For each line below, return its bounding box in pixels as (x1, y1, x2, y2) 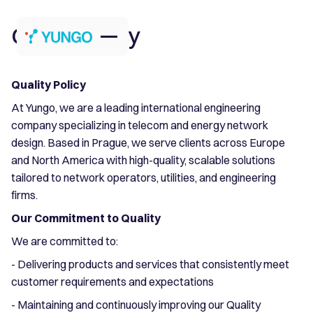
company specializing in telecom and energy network (11, 117, 268, 132)
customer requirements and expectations (11, 274, 214, 289)
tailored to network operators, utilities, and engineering (11, 170, 276, 184)
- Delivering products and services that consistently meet (11, 256, 289, 271)
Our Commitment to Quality (11, 210, 161, 225)
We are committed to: (11, 233, 118, 248)
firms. (11, 187, 38, 202)
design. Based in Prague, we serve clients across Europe (11, 135, 285, 150)
